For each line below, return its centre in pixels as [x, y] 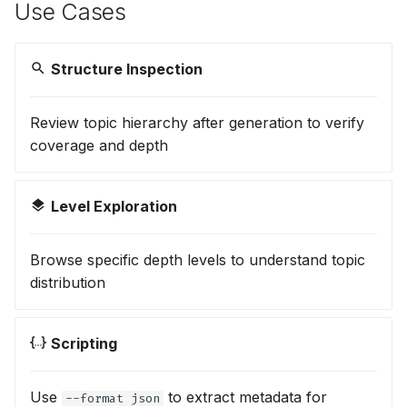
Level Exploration [114, 206]
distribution [68, 282]
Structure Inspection [127, 69]
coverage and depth [99, 145]
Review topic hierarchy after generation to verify [197, 122]
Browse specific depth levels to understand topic [198, 259]
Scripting [84, 343]
